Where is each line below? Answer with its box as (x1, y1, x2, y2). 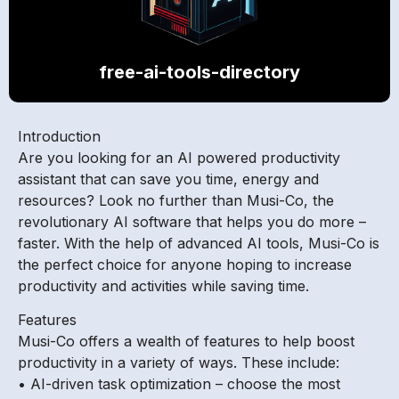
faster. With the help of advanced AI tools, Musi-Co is (18, 234, 379, 253)
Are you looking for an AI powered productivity (18, 149, 340, 167)
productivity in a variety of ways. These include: (18, 354, 339, 372)
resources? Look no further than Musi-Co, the (18, 191, 334, 210)
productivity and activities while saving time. (18, 277, 309, 296)
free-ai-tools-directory (99, 61, 300, 84)
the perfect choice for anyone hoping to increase (18, 256, 352, 274)
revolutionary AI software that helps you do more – (18, 213, 366, 232)
